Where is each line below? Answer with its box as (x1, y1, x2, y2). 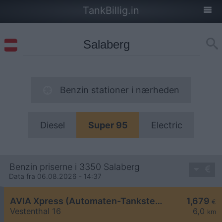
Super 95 (88, 120, 128, 130)
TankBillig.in (83, 4, 139, 16)
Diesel (40, 120, 65, 130)
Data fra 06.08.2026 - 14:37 (9, 172, 102, 181)
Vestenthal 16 (10, 206, 61, 217)
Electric (151, 120, 182, 130)
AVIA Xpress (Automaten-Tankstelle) (155, 196, 163, 207)
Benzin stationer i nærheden (59, 85, 179, 95)
